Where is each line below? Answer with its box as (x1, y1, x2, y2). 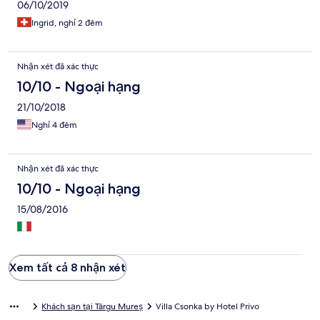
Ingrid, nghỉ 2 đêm (31, 16, 103, 29)
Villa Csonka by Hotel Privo (156, 300, 259, 312)
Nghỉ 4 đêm (31, 119, 77, 131)
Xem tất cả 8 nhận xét (9, 260, 126, 274)
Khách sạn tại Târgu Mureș (41, 300, 143, 312)
